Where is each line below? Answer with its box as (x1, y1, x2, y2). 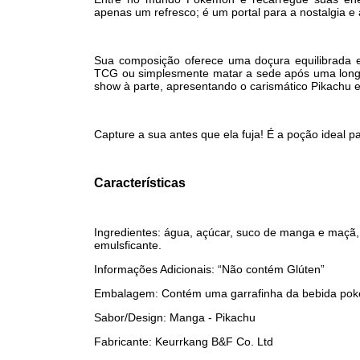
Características (94, 176, 186, 190)
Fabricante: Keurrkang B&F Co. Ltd (94, 335, 273, 348)
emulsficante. (94, 239, 162, 252)
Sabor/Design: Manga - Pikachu (94, 311, 256, 324)
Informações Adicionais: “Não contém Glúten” (94, 263, 328, 276)
